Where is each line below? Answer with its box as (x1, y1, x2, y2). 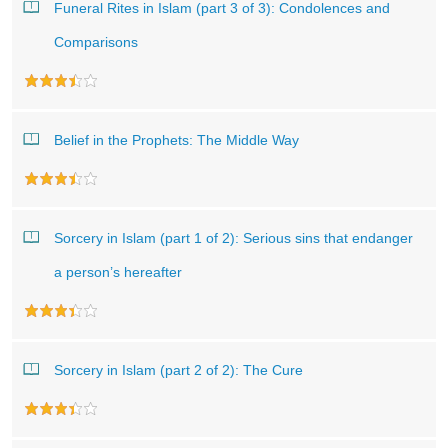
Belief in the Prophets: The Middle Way (54, 132, 299, 148)
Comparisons (54, 34, 138, 50)
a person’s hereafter (54, 264, 182, 280)
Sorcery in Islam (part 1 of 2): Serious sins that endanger (54, 230, 413, 246)
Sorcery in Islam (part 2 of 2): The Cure (54, 362, 303, 378)
